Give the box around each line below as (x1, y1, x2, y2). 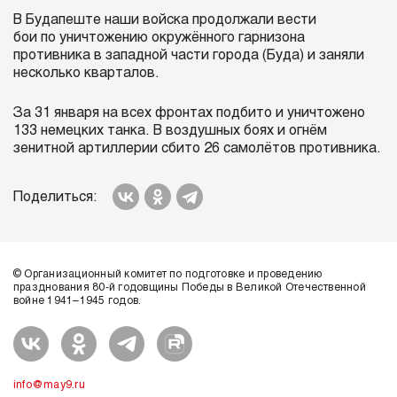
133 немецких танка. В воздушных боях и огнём (13, 124, 327, 137)
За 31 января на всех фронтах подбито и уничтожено (13, 106, 365, 120)
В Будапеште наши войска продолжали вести (13, 13, 316, 27)
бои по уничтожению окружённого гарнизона (13, 31, 305, 44)
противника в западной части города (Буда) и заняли (13, 49, 364, 62)
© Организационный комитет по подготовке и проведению (13, 269, 323, 280)
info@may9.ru (13, 380, 85, 391)
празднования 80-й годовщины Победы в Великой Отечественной (13, 283, 366, 293)
